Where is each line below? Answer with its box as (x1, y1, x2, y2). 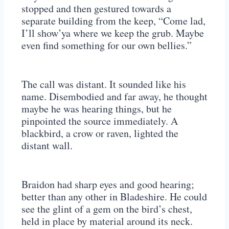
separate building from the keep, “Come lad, (21, 14, 205, 28)
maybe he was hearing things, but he (21, 102, 172, 116)
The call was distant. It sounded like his (21, 77, 186, 91)
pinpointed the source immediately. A (21, 114, 178, 128)
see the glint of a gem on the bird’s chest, (21, 202, 192, 216)
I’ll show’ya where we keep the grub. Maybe (21, 26, 204, 40)
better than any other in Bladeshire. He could (21, 190, 207, 204)
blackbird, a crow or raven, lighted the (21, 126, 178, 141)
